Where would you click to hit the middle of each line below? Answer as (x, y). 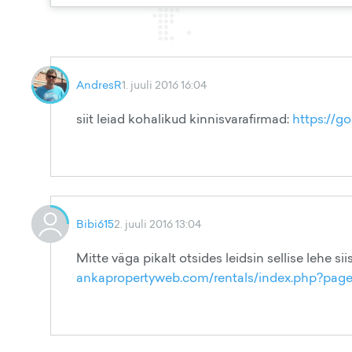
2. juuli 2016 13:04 (158, 224)
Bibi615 (95, 224)
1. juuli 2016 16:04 (164, 84)
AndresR (99, 84)
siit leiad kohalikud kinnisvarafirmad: (184, 119)
